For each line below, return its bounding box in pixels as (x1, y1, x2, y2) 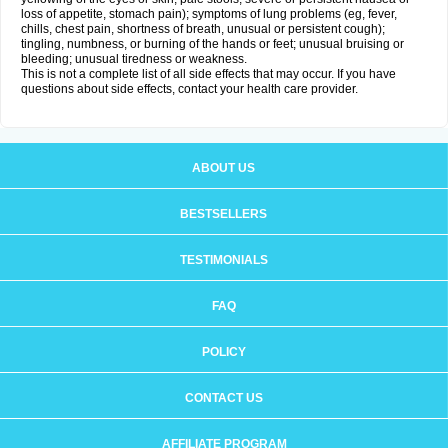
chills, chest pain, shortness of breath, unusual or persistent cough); (21, 22, 385, 36)
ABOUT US (192, 161, 255, 175)
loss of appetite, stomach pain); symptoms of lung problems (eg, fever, (21, 7, 397, 21)
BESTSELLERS (180, 207, 267, 221)
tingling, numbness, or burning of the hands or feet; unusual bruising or (21, 37, 404, 51)
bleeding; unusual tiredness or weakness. (21, 52, 247, 66)
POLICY (201, 345, 246, 359)
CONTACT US (184, 391, 263, 405)
